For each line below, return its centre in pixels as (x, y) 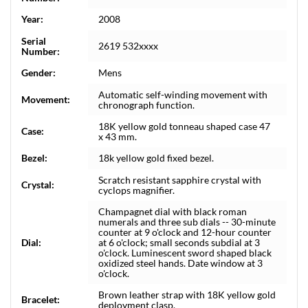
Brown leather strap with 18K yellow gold (187, 295)
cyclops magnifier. (136, 190)
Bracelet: (41, 299)
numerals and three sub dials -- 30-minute (187, 222)
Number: (41, 51)
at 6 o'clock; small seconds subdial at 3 (179, 242)
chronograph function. (146, 105)
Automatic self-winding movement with (183, 95)
